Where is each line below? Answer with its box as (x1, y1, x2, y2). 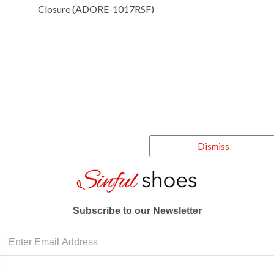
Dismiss (198, 140, 229, 152)
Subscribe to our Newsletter (72, 205, 202, 216)
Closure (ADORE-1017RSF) (38, 3, 157, 15)
